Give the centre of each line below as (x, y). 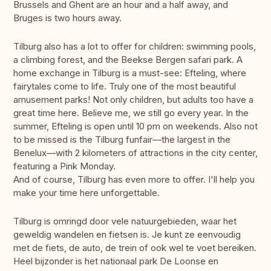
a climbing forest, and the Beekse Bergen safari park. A (128, 60)
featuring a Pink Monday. (64, 166)
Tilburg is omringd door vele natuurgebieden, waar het (125, 221)
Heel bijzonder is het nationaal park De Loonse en (116, 261)
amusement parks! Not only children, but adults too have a (133, 100)
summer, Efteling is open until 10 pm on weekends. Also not (135, 126)
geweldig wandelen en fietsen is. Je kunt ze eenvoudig (127, 235)
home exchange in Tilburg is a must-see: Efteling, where (130, 73)
